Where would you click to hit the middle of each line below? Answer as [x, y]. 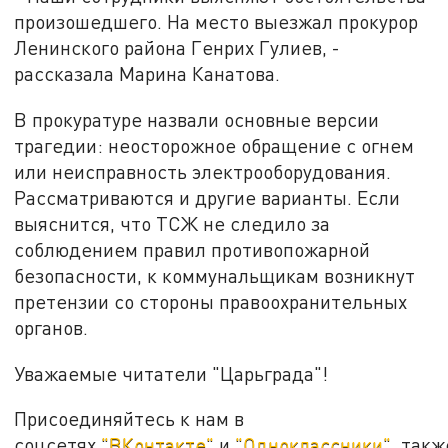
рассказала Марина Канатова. [150, 74]
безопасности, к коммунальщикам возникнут [215, 275]
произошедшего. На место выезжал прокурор [216, 22]
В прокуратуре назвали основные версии [197, 119]
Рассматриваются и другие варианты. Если [207, 197]
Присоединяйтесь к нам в [129, 419]
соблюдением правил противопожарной [192, 249]
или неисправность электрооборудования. [203, 171]
